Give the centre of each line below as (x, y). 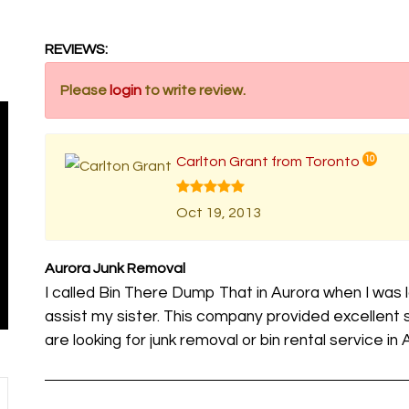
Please (85, 90)
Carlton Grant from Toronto (268, 162)
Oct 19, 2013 (219, 213)
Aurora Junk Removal (115, 268)
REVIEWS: (77, 49)
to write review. (194, 90)
